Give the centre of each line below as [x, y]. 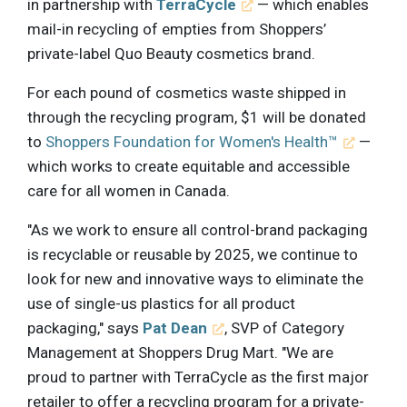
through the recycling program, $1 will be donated [197, 117]
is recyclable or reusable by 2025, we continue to [193, 254]
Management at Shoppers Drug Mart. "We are [180, 352]
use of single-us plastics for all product [161, 303]
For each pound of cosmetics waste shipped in [187, 92]
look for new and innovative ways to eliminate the [195, 278]
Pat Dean [175, 328]
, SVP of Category [285, 328]
